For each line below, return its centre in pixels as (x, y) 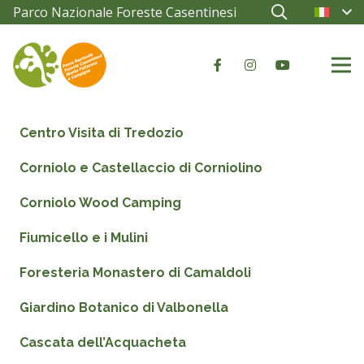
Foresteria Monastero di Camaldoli (135, 273)
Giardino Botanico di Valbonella (124, 308)
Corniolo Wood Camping (100, 203)
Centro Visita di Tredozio (102, 133)
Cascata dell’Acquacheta (103, 342)
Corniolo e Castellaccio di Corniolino (141, 168)
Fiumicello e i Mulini (84, 238)
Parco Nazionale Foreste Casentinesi (125, 12)
